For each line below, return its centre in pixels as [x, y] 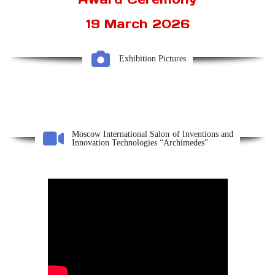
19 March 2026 [137, 24]
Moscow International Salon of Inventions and [153, 134]
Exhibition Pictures [152, 58]
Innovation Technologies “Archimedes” [140, 142]
